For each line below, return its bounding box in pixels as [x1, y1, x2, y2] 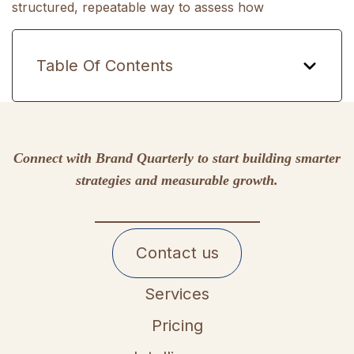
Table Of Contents [36, 55, 173, 75]
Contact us [135, 243, 219, 263]
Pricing [151, 314, 203, 335]
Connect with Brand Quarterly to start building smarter [13, 149, 341, 166]
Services [145, 283, 209, 303]
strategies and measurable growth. [76, 171, 278, 188]
